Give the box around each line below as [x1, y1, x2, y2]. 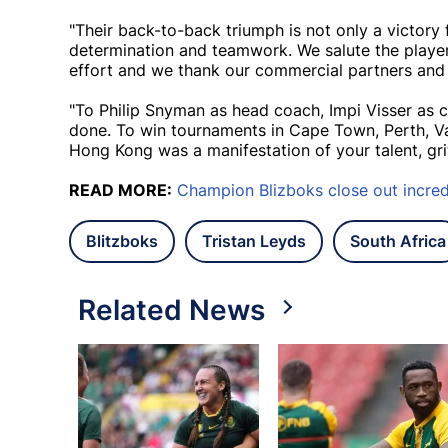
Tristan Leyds [202, 231, 306, 252]
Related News [78, 293, 265, 328]
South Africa [350, 231, 446, 252]
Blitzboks [86, 231, 158, 252]
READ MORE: [69, 180, 172, 201]
